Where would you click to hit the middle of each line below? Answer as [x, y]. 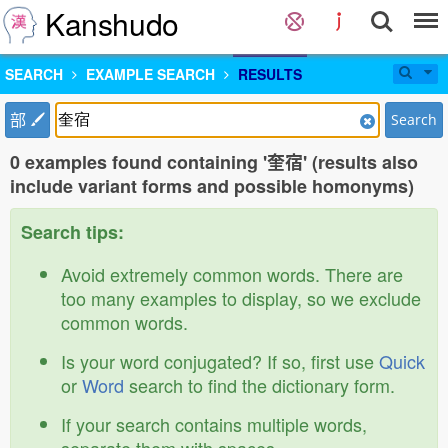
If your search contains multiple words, [214, 424]
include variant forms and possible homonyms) [212, 186]
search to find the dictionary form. [259, 385]
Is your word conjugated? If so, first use [220, 361]
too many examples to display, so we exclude [241, 298]
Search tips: [72, 232]
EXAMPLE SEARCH [150, 74]
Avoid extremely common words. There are [232, 274]
